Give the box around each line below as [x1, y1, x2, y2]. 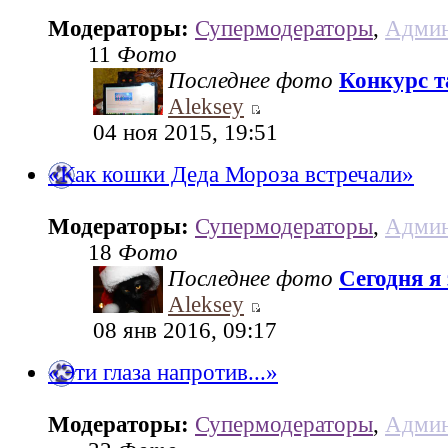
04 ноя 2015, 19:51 [93, 120, 278, 146]
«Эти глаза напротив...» [48, 360, 278, 386]
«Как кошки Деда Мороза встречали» [48, 162, 414, 188]
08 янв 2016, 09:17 [93, 318, 277, 344]
